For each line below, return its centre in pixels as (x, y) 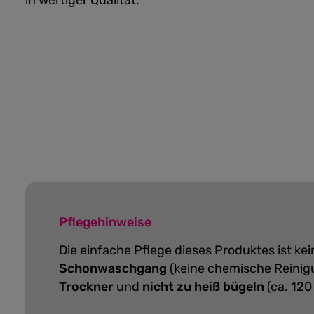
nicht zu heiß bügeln (203, 287)
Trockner (88, 287)
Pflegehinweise (105, 222)
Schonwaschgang (114, 268)
